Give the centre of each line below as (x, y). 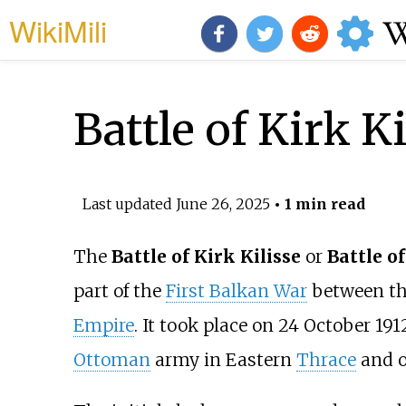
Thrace (326, 360)
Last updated (129, 203)
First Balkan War (236, 291)
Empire (103, 326)
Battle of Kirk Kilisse (206, 257)
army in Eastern (223, 360)
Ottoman (111, 360)
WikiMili (58, 30)
